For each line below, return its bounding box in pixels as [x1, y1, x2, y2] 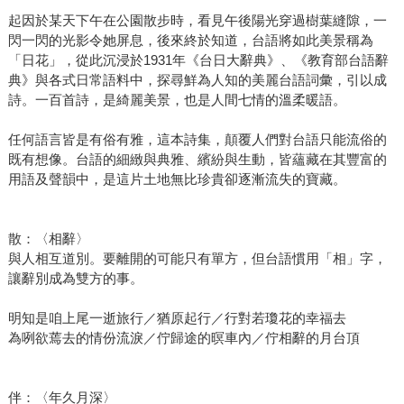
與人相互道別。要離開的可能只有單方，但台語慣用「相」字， [7, 250, 387, 266]
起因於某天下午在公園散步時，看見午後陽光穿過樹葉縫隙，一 [7, 12, 387, 28]
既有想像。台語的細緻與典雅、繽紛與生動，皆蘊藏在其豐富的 [7, 151, 387, 167]
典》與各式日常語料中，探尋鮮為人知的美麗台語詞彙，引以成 [7, 71, 387, 87]
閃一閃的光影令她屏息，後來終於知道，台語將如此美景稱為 [7, 32, 373, 48]
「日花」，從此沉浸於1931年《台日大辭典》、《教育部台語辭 [7, 51, 389, 68]
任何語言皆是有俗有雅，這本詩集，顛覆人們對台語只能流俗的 [7, 131, 387, 147]
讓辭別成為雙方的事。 [7, 270, 143, 286]
